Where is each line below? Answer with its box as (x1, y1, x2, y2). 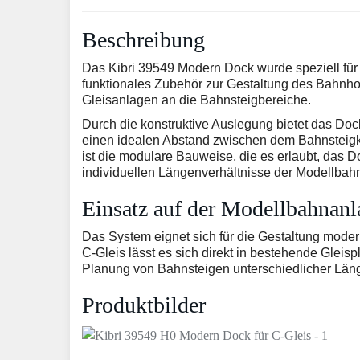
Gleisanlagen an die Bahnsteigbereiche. (82, 93, 311, 107)
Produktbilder (82, 292, 206, 317)
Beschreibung (82, 27, 205, 52)
